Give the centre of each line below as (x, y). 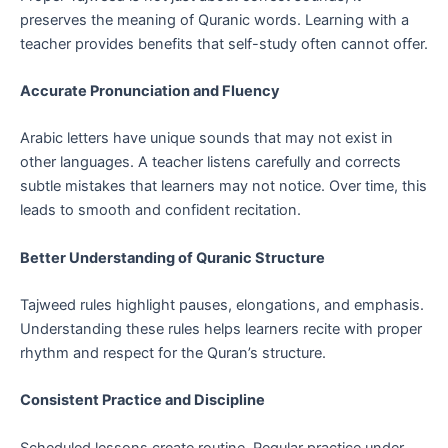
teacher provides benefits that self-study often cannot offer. (224, 43)
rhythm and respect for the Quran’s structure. (173, 353)
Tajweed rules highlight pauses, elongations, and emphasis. (222, 305)
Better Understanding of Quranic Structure (172, 257)
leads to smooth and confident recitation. (160, 210)
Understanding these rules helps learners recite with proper (221, 329)
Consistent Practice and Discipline (142, 400)
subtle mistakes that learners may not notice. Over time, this (223, 186)
